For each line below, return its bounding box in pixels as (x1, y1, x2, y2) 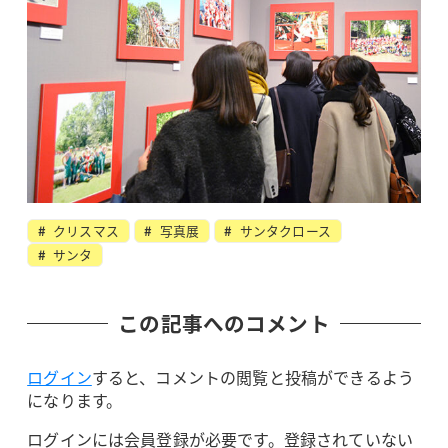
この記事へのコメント (118, 308, 330, 339)
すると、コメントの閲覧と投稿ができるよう (91, 365, 415, 390)
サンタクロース (235, 221, 331, 241)
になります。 (27, 388, 123, 413)
